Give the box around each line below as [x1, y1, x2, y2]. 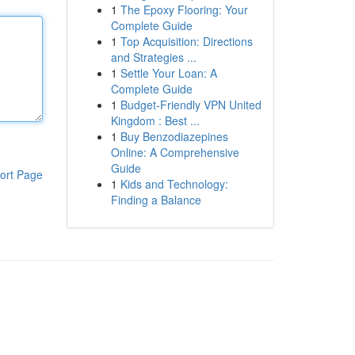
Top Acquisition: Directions [120, 33, 253, 49]
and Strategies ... [110, 49, 197, 65]
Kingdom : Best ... [110, 113, 200, 128]
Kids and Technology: [120, 176, 228, 192]
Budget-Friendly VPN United [120, 97, 261, 113]
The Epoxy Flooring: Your [120, 2, 248, 17]
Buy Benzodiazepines [120, 128, 228, 144]
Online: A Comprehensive [110, 144, 239, 160]
